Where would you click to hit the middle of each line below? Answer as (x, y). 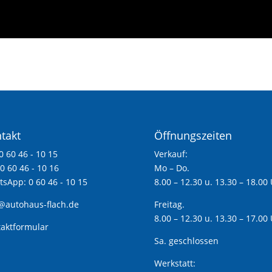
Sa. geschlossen (186, 240)
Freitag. (169, 204)
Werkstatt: (175, 263)
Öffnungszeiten (193, 135)
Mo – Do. (172, 168)
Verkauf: (171, 154)
